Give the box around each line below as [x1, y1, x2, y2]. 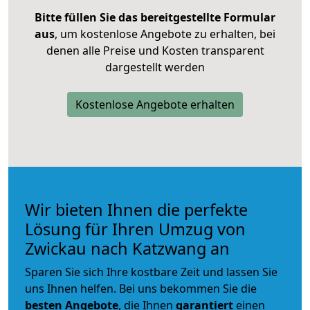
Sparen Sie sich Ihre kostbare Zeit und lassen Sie [25, 264, 277, 280]
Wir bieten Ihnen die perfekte [25, 198, 248, 221]
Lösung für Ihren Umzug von [25, 217, 246, 240]
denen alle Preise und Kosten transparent [46, 42, 264, 58]
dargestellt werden [105, 59, 205, 75]
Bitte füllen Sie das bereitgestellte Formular [35, 9, 275, 25]
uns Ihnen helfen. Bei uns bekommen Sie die [25, 280, 257, 296]
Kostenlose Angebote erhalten [75, 96, 235, 112]
